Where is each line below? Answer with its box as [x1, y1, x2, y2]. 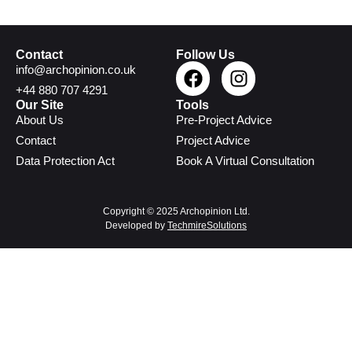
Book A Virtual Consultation [176, 154, 314, 168]
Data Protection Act [16, 154, 115, 168]
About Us [16, 113, 64, 127]
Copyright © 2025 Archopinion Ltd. [102, 206, 250, 218]
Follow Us [176, 48, 235, 62]
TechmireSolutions [167, 220, 247, 232]
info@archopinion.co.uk [16, 63, 136, 77]
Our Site [16, 98, 64, 112]
